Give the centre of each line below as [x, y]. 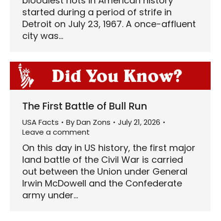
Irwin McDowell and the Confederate [102, 183]
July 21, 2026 [139, 122]
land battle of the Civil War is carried [103, 159]
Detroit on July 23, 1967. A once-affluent [109, 24]
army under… [50, 195]
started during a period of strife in [97, 12]
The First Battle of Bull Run [85, 106]
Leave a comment [56, 132]
